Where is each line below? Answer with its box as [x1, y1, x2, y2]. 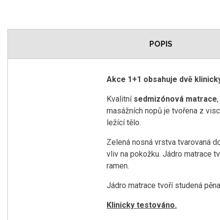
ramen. [107, 161, 129, 171]
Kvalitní [107, 94, 134, 104]
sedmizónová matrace [134, 94, 217, 104]
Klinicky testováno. [107, 200, 177, 210]
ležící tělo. [107, 118, 141, 128]
